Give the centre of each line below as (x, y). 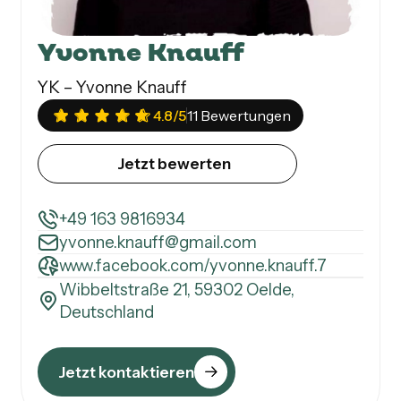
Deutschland (107, 311)
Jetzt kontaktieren (127, 372)
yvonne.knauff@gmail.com (158, 243)
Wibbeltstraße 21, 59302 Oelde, (177, 289)
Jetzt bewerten (174, 164)
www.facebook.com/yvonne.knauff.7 (193, 266)
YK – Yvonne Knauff (113, 88)
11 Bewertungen (239, 116)
